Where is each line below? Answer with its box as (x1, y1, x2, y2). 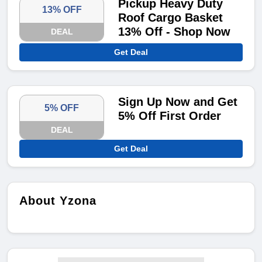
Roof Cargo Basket (118, 11, 223, 25)
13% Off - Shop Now (118, 25, 231, 39)
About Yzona (19, 194, 96, 208)
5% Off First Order (118, 109, 222, 123)
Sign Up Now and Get (118, 95, 238, 109)
